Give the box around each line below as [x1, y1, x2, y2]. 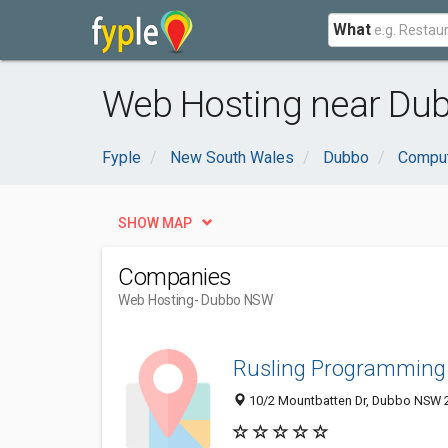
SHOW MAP [118, 215, 192, 231]
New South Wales [170, 148, 294, 167]
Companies [118, 263, 232, 291]
